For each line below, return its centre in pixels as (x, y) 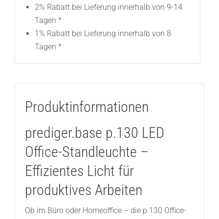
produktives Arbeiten (83, 190)
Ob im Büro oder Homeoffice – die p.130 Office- (105, 211)
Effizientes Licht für (79, 171)
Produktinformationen (87, 107)
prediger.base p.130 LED (94, 133)
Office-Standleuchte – (87, 152)
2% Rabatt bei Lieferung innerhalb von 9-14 (108, 7)
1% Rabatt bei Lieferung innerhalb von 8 (103, 34)
